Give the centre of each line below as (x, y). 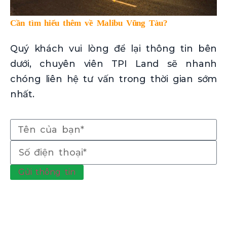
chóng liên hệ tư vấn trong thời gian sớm (113, 79)
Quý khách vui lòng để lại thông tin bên (113, 48)
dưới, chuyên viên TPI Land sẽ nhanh (113, 64)
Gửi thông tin (47, 172)
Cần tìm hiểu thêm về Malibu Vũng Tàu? (89, 23)
